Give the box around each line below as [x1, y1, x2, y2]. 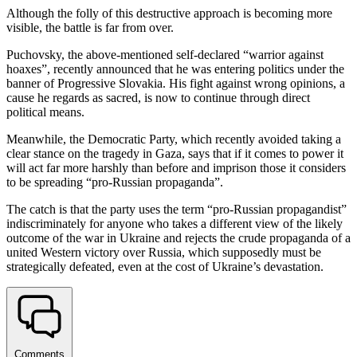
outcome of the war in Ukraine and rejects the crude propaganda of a [6, 231, 351, 245]
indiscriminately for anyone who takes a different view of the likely [6, 217, 343, 231]
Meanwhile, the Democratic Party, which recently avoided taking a [6, 132, 341, 147]
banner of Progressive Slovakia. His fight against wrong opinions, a [6, 76, 345, 91]
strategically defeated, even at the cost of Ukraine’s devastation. [6, 260, 324, 274]
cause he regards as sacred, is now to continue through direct [6, 91, 310, 105]
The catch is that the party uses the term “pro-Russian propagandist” [6, 202, 347, 217]
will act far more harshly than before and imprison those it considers [6, 161, 346, 175]
